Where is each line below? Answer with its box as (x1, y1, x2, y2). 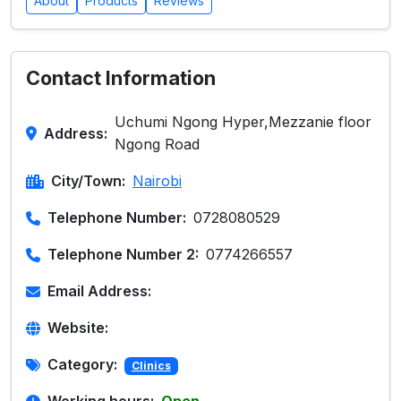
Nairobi (132, 172, 182, 190)
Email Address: (47, 282, 151, 300)
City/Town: (51, 172, 125, 190)
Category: (47, 355, 117, 373)
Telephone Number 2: (47, 245, 199, 263)
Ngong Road (115, 135, 200, 153)
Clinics (131, 359, 171, 372)
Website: (47, 319, 108, 337)
